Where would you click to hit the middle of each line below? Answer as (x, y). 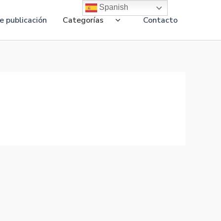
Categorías (83, 20)
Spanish (113, 7)
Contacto (160, 20)
